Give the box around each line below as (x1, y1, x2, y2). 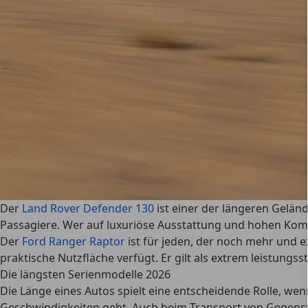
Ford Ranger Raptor (22, 234, 125, 249)
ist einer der (154, 201, 222, 216)
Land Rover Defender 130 (22, 201, 154, 216)
